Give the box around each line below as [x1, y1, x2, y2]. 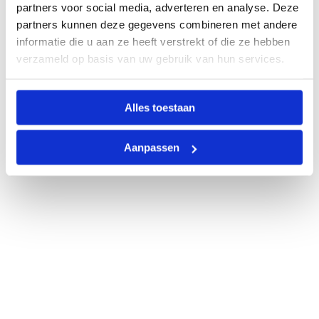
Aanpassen [123, 141, 179, 154]
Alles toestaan [124, 101, 195, 113]
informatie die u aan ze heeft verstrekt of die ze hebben [16, 35, 290, 48]
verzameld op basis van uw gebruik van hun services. [16, 52, 285, 65]
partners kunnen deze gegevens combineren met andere [16, 18, 298, 31]
